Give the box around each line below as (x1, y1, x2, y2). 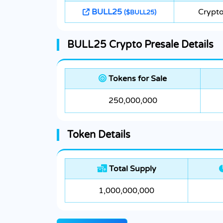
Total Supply (107, 164, 156, 174)
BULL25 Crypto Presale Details (67, 39, 214, 51)
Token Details (67, 129, 130, 141)
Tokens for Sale (107, 74, 167, 84)
